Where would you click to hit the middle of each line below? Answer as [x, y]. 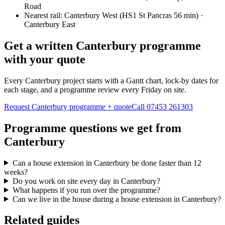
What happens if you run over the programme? [86, 190]
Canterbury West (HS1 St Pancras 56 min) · [134, 15]
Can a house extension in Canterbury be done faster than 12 [107, 163]
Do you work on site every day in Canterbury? [86, 181]
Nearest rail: [44, 15]
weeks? [16, 172]
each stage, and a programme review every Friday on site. [95, 89]
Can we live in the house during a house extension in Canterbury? [117, 199]
